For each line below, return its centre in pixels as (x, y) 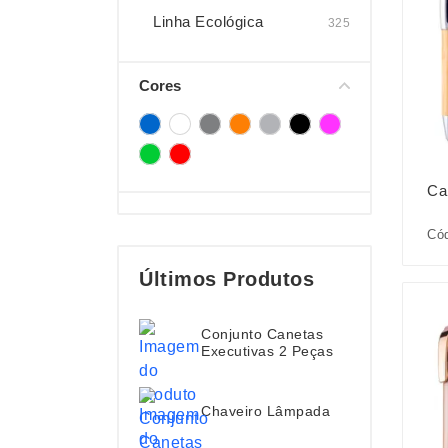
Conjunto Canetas (262, 334)
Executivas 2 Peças (267, 351)
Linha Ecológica (208, 21)
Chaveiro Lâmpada (265, 410)
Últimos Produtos (226, 279)
